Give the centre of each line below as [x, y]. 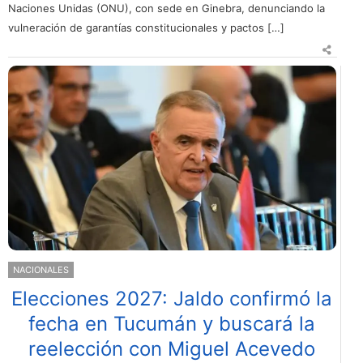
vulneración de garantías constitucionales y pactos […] [146, 28]
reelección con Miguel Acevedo [172, 348]
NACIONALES [41, 269]
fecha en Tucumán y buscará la [172, 323]
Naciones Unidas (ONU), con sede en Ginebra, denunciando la [167, 9]
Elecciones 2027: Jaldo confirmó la [172, 298]
